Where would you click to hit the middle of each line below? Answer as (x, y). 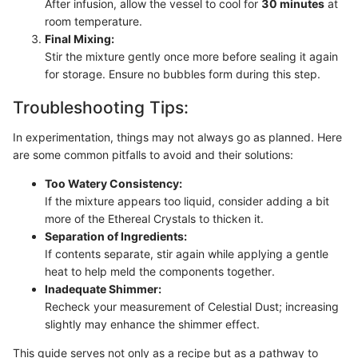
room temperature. (93, 21)
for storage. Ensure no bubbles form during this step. (183, 74)
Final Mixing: (80, 38)
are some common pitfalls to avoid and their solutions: (153, 155)
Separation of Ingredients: (116, 236)
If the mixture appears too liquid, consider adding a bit (187, 201)
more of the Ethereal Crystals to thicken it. (154, 219)
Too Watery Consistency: (113, 183)
